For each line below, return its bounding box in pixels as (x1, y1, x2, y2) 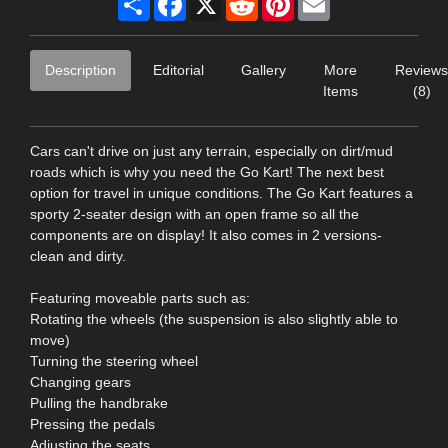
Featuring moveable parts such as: (30, 290, 250, 307)
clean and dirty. (30, 248, 126, 265)
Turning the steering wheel (30, 353, 198, 370)
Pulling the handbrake (30, 395, 168, 412)
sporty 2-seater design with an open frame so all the (30, 206, 359, 223)
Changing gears (30, 374, 131, 391)
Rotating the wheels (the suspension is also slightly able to (30, 311, 398, 328)
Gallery (241, 62, 286, 79)
